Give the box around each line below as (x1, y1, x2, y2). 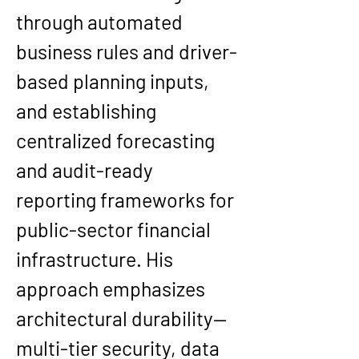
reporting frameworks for (16, 188, 238, 212)
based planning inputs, (16, 69, 213, 93)
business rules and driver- (16, 39, 237, 63)
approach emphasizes (16, 276, 209, 301)
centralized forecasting (16, 128, 219, 152)
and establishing (16, 99, 160, 123)
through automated (16, 10, 187, 34)
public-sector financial (16, 217, 215, 241)
